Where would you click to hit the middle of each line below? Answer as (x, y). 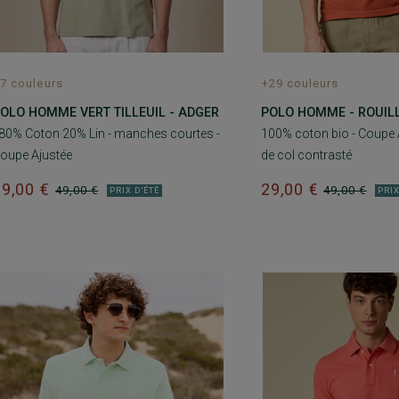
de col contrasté (306, 155)
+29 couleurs (300, 84)
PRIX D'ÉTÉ (134, 190)
